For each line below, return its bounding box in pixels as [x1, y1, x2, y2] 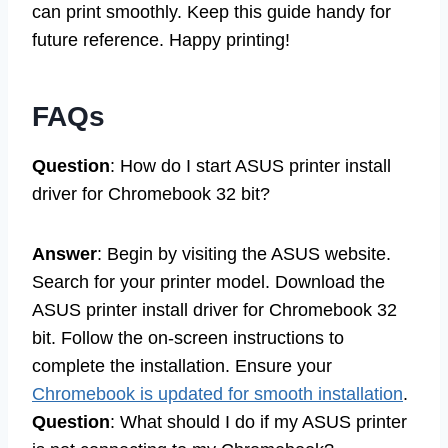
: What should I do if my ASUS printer [110, 412, 407, 433]
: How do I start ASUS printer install [110, 156, 391, 177]
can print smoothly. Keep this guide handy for [32, 2, 391, 23]
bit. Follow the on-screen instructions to [32, 328, 344, 349]
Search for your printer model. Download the [32, 272, 385, 293]
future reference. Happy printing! [32, 30, 290, 51]
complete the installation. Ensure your [32, 356, 332, 377]
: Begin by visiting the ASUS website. [97, 244, 391, 265]
